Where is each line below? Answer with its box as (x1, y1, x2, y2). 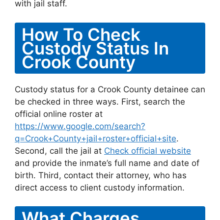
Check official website (104, 145, 191, 156)
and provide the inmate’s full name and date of (15, 158, 199, 168)
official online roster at (15, 109, 103, 119)
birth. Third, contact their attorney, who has (15, 170, 187, 180)
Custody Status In (22, 37, 169, 58)
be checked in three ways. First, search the (15, 96, 185, 107)
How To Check (22, 24, 140, 45)
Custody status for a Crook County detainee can (15, 84, 205, 94)
